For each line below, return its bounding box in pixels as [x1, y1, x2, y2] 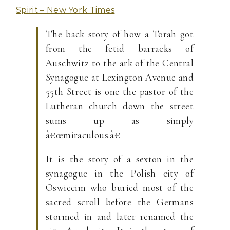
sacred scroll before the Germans [46, 196, 194, 208]
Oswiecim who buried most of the [46, 182, 194, 194]
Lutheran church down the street [46, 100, 194, 112]
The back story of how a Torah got [46, 28, 194, 40]
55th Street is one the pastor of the [46, 86, 194, 98]
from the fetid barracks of [46, 43, 194, 54]
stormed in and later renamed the [46, 210, 194, 222]
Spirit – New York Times [16, 5, 115, 15]
